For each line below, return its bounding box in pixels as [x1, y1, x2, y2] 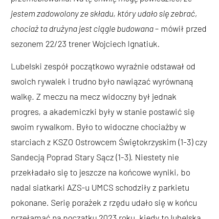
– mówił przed [155, 23, 207, 34]
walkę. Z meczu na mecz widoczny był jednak [11, 90, 177, 102]
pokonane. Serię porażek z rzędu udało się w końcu [11, 197, 197, 208]
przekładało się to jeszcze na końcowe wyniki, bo [11, 166, 191, 177]
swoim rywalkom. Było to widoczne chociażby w [11, 121, 186, 132]
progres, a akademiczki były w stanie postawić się [11, 106, 195, 117]
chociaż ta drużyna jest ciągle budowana [11, 23, 155, 34]
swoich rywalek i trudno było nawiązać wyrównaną [11, 75, 194, 87]
